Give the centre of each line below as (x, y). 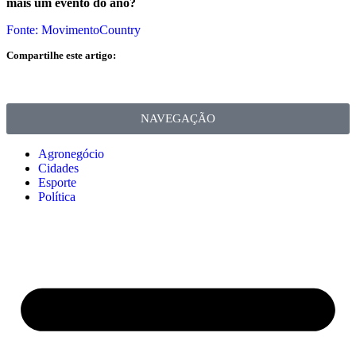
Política (57, 197)
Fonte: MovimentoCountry (74, 30)
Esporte (57, 183)
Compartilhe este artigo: (61, 56)
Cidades (58, 168)
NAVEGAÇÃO (178, 119)
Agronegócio (71, 154)
